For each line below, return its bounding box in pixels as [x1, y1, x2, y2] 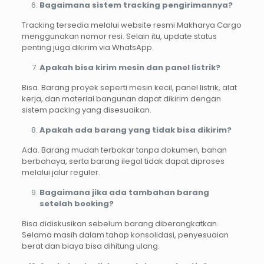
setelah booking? [39, 197, 114, 209]
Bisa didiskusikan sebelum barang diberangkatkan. [21, 217, 219, 229]
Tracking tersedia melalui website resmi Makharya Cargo [21, 19, 242, 31]
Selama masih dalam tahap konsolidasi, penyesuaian [21, 229, 229, 240]
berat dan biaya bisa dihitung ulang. [21, 240, 160, 252]
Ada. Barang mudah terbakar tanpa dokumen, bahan [21, 144, 227, 156]
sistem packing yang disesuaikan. [21, 104, 151, 115]
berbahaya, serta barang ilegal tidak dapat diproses [21, 155, 225, 167]
